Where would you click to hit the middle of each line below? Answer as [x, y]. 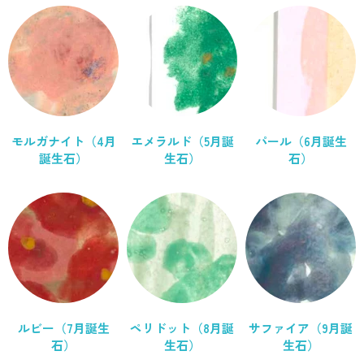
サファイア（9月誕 [301, 328]
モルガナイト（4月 [63, 141]
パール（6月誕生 [301, 141]
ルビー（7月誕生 [63, 328]
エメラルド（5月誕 [182, 141]
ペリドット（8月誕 [182, 328]
